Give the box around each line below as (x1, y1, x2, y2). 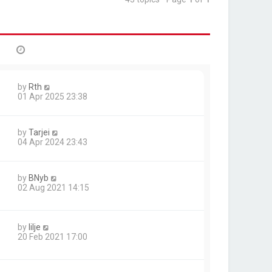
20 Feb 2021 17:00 (18, 232, 87, 242)
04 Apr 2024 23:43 (18, 137, 87, 147)
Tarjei (29, 127, 50, 137)
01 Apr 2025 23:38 (18, 92, 87, 101)
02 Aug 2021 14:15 (18, 183, 89, 192)
